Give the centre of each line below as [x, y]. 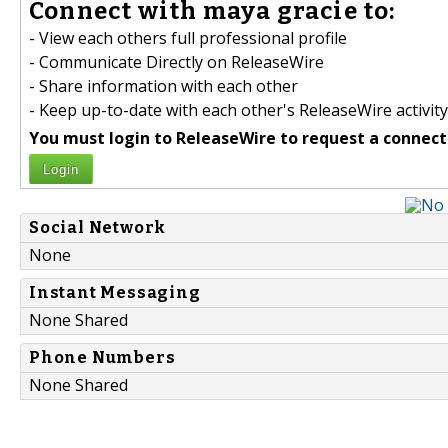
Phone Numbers [102, 358]
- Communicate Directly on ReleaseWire [176, 62]
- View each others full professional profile [188, 38]
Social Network [98, 228]
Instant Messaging [115, 293]
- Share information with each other [163, 86]
